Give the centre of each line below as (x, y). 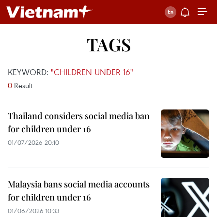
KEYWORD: (29, 72)
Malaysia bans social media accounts (79, 184)
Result (22, 85)
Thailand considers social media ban (79, 116)
